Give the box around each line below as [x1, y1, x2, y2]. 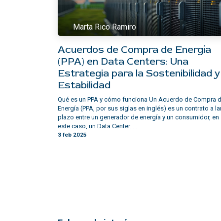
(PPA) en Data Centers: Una [58, 55, 188, 68]
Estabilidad [58, 78, 110, 91]
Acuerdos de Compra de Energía [58, 43, 211, 56]
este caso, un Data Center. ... [58, 122, 137, 130]
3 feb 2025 [58, 131, 87, 138]
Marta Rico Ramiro [73, 22, 137, 32]
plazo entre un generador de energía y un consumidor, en [58, 113, 219, 121]
